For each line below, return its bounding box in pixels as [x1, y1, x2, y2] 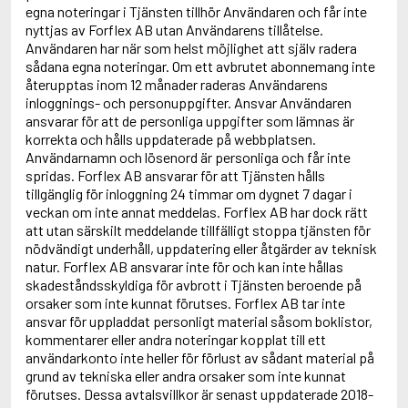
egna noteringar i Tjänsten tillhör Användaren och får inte [25, 3, 367, 20]
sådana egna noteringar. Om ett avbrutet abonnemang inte [25, 57, 375, 75]
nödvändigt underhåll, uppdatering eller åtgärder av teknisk [25, 240, 377, 257]
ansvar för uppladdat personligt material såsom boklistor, [25, 312, 372, 330]
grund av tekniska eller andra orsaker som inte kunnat [25, 367, 346, 384]
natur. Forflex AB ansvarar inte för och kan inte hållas [25, 258, 343, 275]
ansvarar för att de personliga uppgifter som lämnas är [25, 112, 354, 129]
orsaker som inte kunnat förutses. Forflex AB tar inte [25, 294, 345, 311]
